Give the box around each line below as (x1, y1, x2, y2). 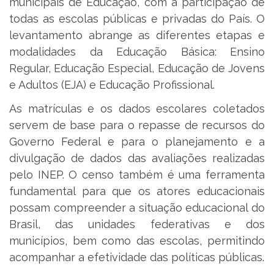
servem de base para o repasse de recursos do (9, 119, 265, 132)
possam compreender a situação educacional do (9, 201, 265, 215)
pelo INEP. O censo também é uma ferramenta (9, 168, 265, 182)
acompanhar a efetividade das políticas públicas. (9, 251, 264, 264)
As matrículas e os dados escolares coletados (9, 102, 265, 116)
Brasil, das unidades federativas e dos (9, 218, 265, 231)
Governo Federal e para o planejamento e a (9, 135, 265, 149)
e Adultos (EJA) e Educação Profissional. (9, 78, 215, 91)
